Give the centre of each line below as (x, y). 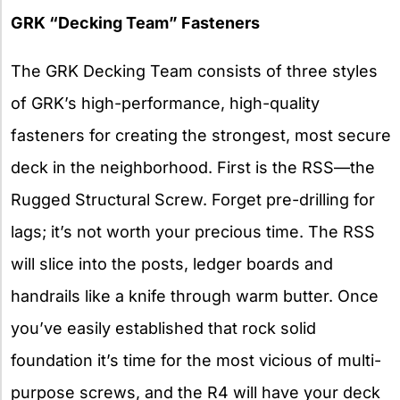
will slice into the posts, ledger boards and (172, 264)
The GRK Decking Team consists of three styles (194, 71)
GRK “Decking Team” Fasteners (135, 23)
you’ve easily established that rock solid (163, 329)
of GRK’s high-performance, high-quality (165, 104)
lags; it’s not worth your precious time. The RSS (193, 232)
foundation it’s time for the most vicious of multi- (196, 361)
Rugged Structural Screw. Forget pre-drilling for (193, 200)
